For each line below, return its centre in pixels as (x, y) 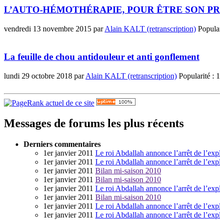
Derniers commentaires (62, 144)
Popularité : (196, 76)
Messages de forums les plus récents (94, 124)
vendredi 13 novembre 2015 (48, 29)
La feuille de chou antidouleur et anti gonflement (102, 56)
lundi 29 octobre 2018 (38, 76)
